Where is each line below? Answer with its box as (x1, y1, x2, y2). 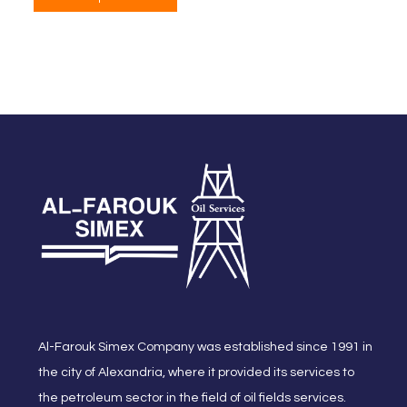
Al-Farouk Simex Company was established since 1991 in (38, 341, 372, 354)
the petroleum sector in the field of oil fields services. (38, 392, 346, 405)
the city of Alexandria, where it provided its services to (38, 366, 354, 380)
